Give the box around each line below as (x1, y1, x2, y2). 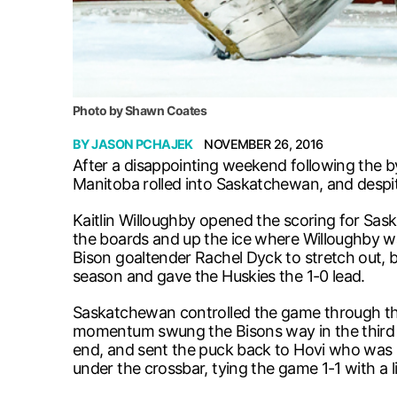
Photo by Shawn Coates (73, 102, 207, 118)
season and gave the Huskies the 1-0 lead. (73, 266, 365, 285)
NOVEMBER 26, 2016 (204, 136, 323, 152)
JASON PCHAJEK (91, 136, 193, 152)
